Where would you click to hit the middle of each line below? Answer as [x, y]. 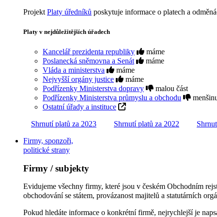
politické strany [46, 150]
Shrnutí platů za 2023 [64, 124]
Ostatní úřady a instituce [79, 107]
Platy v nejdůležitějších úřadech [67, 31]
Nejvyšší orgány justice [78, 79]
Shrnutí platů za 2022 [147, 124]
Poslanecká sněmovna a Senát [88, 61]
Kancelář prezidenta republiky [89, 52]
